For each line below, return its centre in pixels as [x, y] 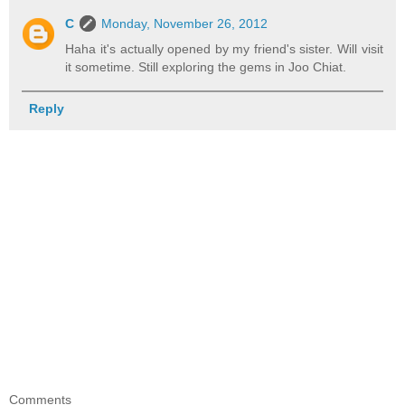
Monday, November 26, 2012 [185, 24]
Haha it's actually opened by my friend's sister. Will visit [224, 49]
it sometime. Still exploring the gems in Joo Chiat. [206, 67]
